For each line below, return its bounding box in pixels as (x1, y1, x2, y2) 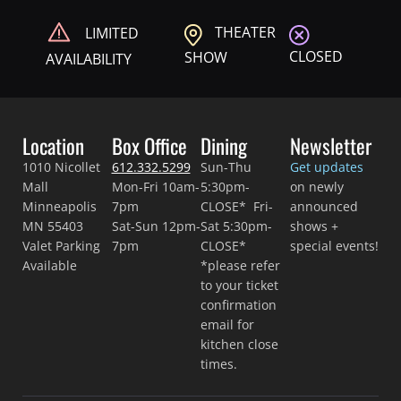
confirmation (200, 296, 277, 314)
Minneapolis (22, 198, 97, 216)
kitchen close (200, 336, 278, 354)
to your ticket (200, 277, 278, 294)
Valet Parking (22, 237, 100, 255)
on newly (289, 178, 344, 196)
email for (200, 316, 254, 334)
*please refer (200, 257, 280, 275)
